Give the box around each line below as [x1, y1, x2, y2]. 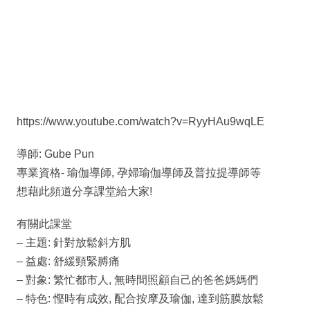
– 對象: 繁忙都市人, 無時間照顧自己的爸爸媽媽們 [17, 274, 258, 286]
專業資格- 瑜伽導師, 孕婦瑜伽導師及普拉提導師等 [17, 167, 261, 179]
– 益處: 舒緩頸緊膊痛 [17, 255, 120, 268]
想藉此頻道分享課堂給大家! [17, 185, 152, 198]
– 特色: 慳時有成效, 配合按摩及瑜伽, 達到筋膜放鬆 [17, 293, 264, 305]
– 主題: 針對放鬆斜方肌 [17, 237, 131, 249]
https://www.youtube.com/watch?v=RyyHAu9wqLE [17, 116, 264, 128]
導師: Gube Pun [17, 148, 94, 161]
